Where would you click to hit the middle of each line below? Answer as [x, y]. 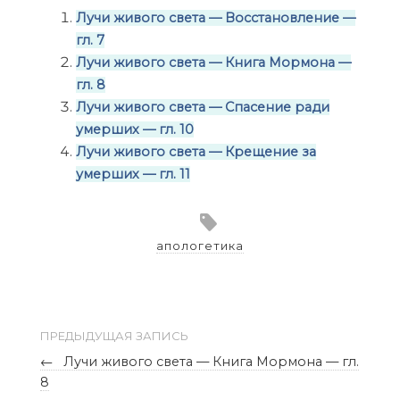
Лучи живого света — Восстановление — [215, 17]
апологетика [200, 246]
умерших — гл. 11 [133, 174]
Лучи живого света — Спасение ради [202, 107]
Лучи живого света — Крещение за [196, 151]
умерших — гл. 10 [134, 129]
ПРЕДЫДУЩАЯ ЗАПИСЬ [114, 336]
